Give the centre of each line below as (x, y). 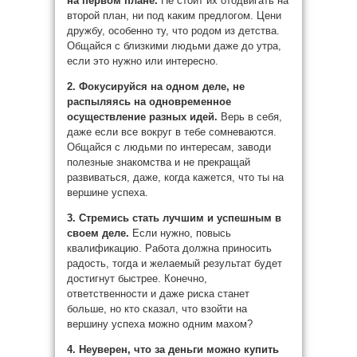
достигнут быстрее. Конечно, (137, 279)
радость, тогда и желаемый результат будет (175, 263)
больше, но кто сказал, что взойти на (157, 309)
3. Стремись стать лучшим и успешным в (174, 218)
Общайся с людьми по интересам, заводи (169, 147)
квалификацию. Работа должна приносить (169, 248)
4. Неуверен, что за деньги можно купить (173, 349)
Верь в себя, (251, 117)
